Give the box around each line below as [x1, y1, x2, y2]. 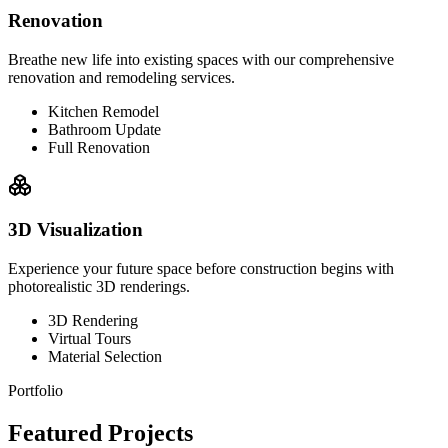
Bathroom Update [48, 120, 161, 138]
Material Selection [48, 348, 162, 366]
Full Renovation [48, 138, 150, 156]
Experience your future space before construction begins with [8, 260, 394, 278]
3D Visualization [8, 219, 143, 241]
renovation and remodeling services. [8, 68, 235, 86]
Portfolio [8, 382, 63, 400]
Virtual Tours [48, 330, 131, 348]
